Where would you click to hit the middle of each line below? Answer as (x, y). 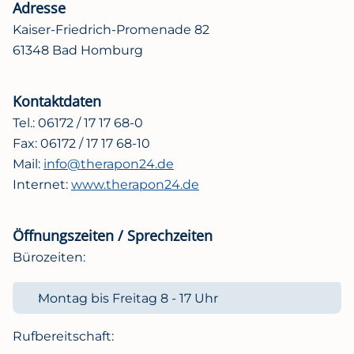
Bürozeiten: (49, 257)
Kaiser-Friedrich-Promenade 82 (111, 29)
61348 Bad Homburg (78, 50)
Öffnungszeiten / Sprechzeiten (113, 235)
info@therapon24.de (109, 164)
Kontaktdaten (57, 101)
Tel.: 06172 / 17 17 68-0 (78, 122)
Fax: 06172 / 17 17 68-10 (81, 143)
